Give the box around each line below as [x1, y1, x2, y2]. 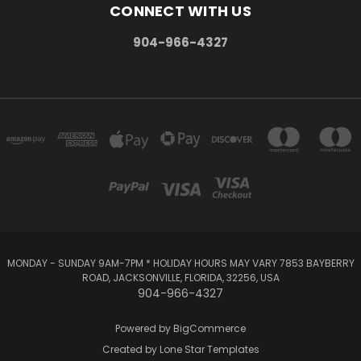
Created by [102, 342, 160, 356]
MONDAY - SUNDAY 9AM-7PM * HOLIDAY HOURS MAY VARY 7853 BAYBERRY [6, 255, 355, 270]
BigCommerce [173, 321, 246, 335]
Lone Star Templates [159, 342, 259, 356]
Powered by [115, 321, 173, 335]
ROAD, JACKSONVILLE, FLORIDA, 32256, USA [81, 270, 280, 284]
